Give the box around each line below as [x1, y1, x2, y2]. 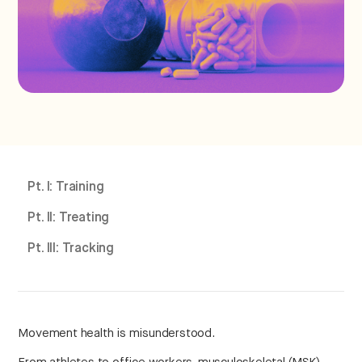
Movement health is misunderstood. [18, 327, 215, 340]
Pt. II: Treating [27, 212, 110, 225]
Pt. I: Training [27, 181, 104, 195]
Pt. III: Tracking [27, 242, 115, 256]
